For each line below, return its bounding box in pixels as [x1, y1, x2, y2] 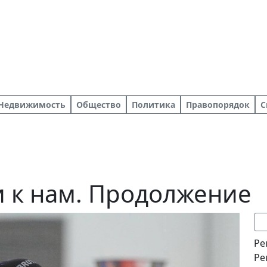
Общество [76, 99, 121, 110]
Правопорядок [186, 99, 250, 110]
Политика [132, 99, 175, 110]
